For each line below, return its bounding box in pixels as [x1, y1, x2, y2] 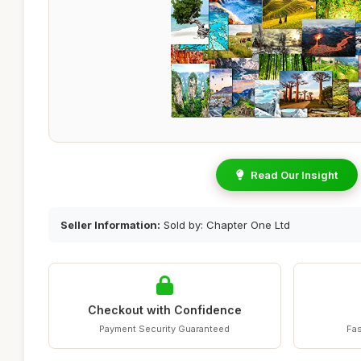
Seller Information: [60, 218, 160, 231]
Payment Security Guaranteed [99, 323, 230, 334]
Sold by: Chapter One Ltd [160, 218, 290, 231]
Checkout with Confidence [87, 303, 242, 317]
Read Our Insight [251, 168, 338, 181]
